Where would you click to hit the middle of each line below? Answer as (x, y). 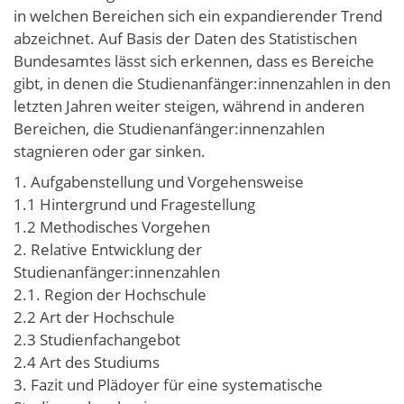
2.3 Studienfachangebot (97, 339)
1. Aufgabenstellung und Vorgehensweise (159, 181)
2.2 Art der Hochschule (94, 317)
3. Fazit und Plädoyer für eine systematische (168, 384)
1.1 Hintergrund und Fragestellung (134, 204)
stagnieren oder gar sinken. (110, 151)
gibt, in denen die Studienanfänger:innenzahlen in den (202, 83)
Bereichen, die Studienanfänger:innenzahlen (169, 129)
